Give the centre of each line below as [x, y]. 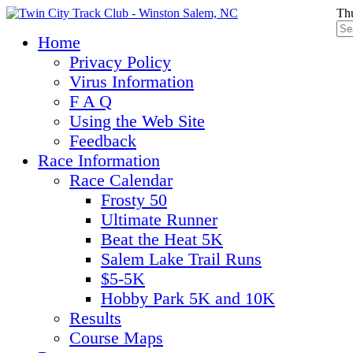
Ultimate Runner [159, 220]
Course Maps [116, 338]
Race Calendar [121, 180]
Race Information [99, 161]
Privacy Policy [120, 62]
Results [95, 318]
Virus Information [132, 82]
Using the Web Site [137, 121]
